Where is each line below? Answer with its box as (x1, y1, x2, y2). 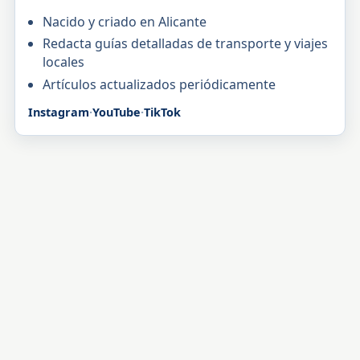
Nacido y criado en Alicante (42, 12, 207, 31)
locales (42, 53, 84, 72)
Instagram (27, 104, 89, 121)
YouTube (92, 104, 141, 121)
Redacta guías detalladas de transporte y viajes (42, 35, 328, 53)
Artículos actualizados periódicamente (42, 75, 276, 93)
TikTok (143, 104, 181, 121)
